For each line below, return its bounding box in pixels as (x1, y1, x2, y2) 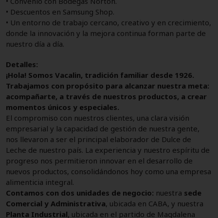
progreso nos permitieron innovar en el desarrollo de (6, 155, 193, 165)
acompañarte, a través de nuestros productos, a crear (6, 91, 207, 101)
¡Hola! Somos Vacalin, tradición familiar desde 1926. (6, 70, 194, 80)
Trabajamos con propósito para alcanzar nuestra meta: (6, 80, 209, 91)
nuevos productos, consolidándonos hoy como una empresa (6, 166, 211, 176)
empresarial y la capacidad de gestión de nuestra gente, (6, 123, 200, 133)
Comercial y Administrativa (6, 198, 106, 208)
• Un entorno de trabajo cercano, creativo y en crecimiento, (6, 17, 211, 27)
